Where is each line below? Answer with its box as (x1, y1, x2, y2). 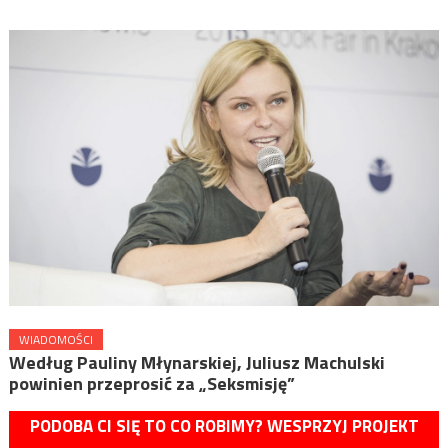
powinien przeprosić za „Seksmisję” (8, 369, 295, 397)
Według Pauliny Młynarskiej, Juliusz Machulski (8, 348, 385, 376)
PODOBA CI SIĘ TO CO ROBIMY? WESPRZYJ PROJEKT (29, 412, 419, 439)
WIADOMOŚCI (18, 329, 93, 349)
